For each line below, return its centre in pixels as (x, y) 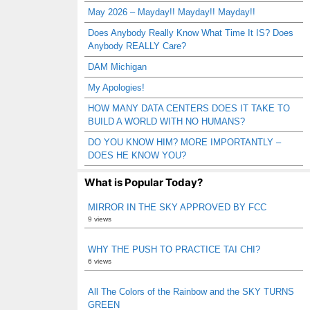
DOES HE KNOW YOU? (137, 155)
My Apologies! (116, 88)
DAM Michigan (117, 67)
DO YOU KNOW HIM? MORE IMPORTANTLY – (184, 142)
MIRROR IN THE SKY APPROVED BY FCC (177, 207)
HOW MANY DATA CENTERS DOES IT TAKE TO (189, 108)
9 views (100, 219)
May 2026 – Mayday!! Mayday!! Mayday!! (172, 12)
